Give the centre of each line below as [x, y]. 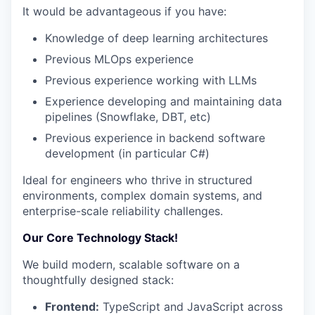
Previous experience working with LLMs [151, 80]
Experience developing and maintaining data [163, 101]
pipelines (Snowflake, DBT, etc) [128, 117]
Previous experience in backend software [155, 138]
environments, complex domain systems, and [142, 195]
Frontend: [72, 307]
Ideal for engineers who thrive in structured [137, 180]
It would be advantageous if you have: [124, 11]
